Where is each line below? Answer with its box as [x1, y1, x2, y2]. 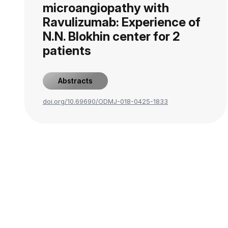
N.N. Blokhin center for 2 [43, 29, 180, 44]
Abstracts [58, 76, 93, 85]
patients [43, 43, 91, 58]
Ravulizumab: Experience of [43, 15, 201, 30]
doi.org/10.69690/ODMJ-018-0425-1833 [43, 97, 168, 105]
